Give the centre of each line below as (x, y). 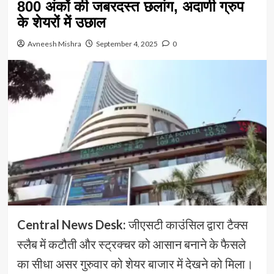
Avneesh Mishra (54, 43)
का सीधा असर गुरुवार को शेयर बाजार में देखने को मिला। (135, 263)
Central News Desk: (72, 224)
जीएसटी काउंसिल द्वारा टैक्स (188, 224)
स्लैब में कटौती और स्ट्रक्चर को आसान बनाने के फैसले (131, 244)
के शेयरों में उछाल (61, 22)
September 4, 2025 (127, 43)
